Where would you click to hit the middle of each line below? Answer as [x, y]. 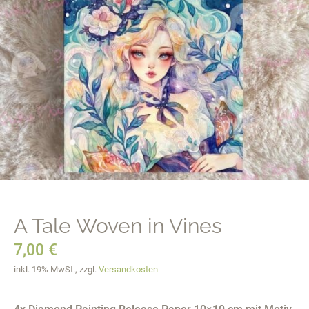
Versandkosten [128, 269]
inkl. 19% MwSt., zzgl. [56, 269]
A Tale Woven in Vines [118, 226]
